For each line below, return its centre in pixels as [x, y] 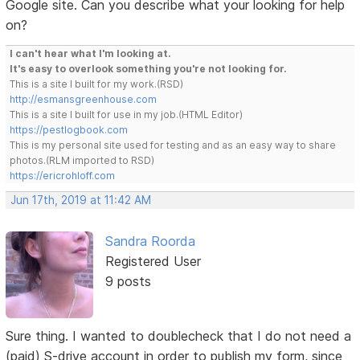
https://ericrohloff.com [63, 175]
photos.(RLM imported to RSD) [82, 160]
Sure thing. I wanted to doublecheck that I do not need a [179, 335]
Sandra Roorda [150, 241]
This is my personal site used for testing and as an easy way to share [173, 145]
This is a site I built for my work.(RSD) [97, 84]
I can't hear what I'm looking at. [91, 53]
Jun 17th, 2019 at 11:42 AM [81, 200]
